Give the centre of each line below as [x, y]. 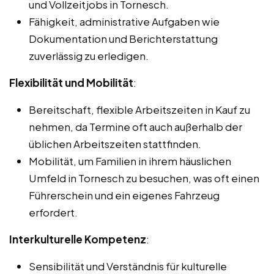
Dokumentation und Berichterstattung [123, 39]
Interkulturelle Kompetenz [78, 239]
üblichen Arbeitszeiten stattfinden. [115, 144]
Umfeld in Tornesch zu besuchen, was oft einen [144, 178]
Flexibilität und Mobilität [71, 83]
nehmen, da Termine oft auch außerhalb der [135, 127]
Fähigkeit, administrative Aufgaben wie [124, 22]
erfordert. [53, 213]
